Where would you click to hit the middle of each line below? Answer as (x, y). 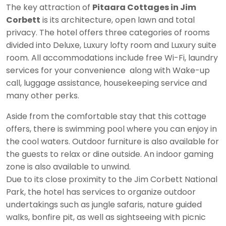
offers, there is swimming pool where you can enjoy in (111, 129)
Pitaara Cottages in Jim (144, 7)
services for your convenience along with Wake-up (108, 70)
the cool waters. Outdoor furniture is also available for (112, 142)
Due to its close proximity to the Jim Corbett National (112, 179)
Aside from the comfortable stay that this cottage (106, 116)
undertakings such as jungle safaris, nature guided (104, 205)
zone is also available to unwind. (68, 167)
